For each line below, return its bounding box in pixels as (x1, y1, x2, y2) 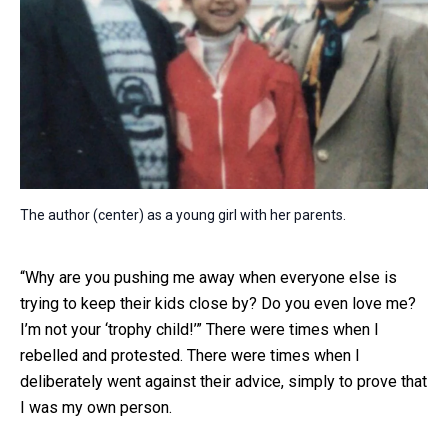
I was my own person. (20, 398, 172, 418)
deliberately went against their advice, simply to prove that (20, 372, 427, 392)
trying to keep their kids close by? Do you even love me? (20, 294, 416, 314)
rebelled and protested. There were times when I (20, 346, 360, 366)
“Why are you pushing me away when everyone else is (20, 268, 397, 288)
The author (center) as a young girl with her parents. (20, 207, 346, 224)
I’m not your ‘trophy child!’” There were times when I (20, 320, 379, 340)
